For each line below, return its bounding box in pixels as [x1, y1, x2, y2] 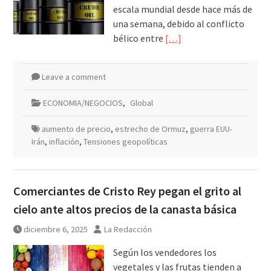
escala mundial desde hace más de [113, 3, 252, 16]
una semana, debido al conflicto [113, 18, 244, 30]
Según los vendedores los [113, 246, 217, 259]
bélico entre [113, 32, 165, 45]
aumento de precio [41, 123, 111, 135]
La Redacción [103, 224, 152, 235]
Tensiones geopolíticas [83, 136, 168, 148]
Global [129, 97, 153, 109]
